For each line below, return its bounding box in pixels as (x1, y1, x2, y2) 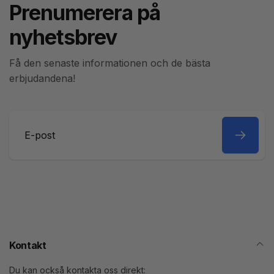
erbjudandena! (9, 72, 75, 84)
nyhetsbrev (9, 24, 117, 50)
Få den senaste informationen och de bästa (9, 56, 210, 69)
